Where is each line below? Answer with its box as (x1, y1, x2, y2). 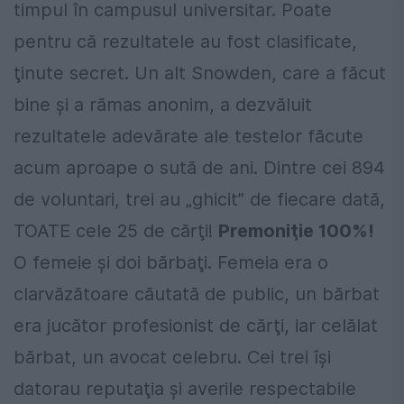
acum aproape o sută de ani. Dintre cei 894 (14, 156, 385, 179)
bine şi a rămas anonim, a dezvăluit (14, 93, 312, 115)
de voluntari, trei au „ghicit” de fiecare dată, (14, 188, 385, 210)
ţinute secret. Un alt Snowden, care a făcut (14, 61, 386, 84)
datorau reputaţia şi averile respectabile (14, 377, 356, 399)
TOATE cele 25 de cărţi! (14, 219, 218, 242)
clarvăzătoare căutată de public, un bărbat (14, 282, 380, 305)
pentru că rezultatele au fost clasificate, (14, 30, 357, 52)
